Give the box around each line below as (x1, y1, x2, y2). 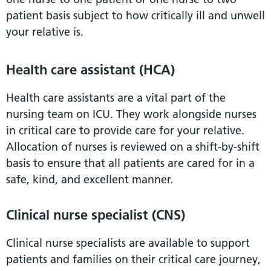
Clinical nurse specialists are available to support (6, 235, 250, 250)
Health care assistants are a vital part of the (6, 90, 226, 105)
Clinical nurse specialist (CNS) (6, 206, 185, 223)
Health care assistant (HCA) (6, 60, 175, 78)
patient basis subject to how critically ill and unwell (6, 8, 265, 22)
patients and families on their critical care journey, (6, 252, 261, 266)
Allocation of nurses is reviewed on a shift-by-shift (6, 139, 260, 154)
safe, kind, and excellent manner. (6, 172, 173, 186)
